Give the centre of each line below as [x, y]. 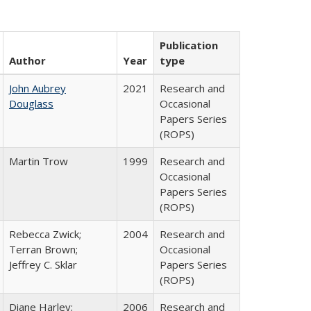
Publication [189, 45]
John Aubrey [37, 88]
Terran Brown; [43, 249]
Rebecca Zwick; [45, 234]
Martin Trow [39, 161]
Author [27, 60]
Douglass [31, 103]
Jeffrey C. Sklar [43, 264]
